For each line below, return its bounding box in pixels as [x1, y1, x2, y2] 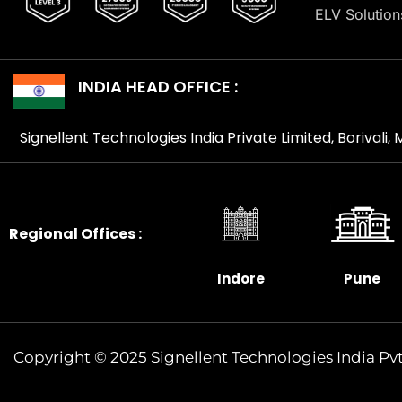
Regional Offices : [9, 223, 144, 244]
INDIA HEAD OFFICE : [77, 75, 238, 99]
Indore [217, 268, 266, 288]
